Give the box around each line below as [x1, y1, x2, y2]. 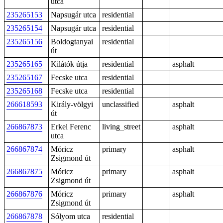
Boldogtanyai [51, 37, 93, 46]
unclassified [102, 100, 139, 109]
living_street [102, 122, 140, 131]
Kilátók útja [51, 60, 88, 68]
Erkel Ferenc [51, 122, 91, 131]
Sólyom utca [51, 212, 90, 221]
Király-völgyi [51, 100, 93, 109]
